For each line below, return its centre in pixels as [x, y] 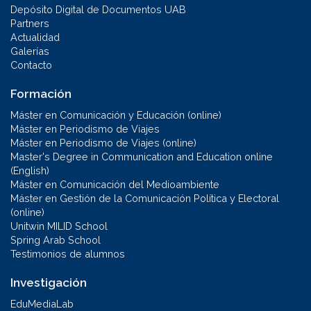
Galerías [30, 51]
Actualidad [35, 37]
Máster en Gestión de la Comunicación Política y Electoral [145, 198]
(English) [30, 170]
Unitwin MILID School [59, 226]
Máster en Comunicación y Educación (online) [116, 115]
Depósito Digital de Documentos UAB [98, 9]
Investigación [49, 282]
